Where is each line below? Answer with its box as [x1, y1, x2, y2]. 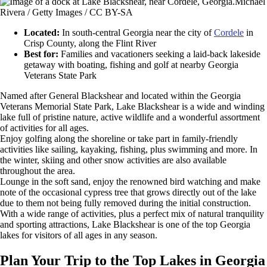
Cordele [214, 27, 244, 38]
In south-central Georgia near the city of [60, 27, 214, 38]
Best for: [24, 48, 58, 59]
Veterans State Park [24, 70, 97, 80]
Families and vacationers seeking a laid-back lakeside [58, 48, 260, 59]
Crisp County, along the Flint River [24, 38, 156, 48]
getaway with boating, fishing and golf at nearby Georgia [24, 59, 238, 70]
